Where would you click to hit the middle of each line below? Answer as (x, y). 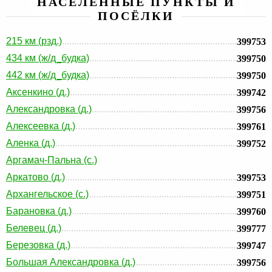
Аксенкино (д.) (38, 92)
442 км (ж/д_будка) (48, 75)
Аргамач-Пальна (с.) (52, 160)
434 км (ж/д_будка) (48, 58)
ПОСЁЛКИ (136, 16)
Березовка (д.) (38, 245)
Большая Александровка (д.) (71, 262)
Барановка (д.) (39, 211)
